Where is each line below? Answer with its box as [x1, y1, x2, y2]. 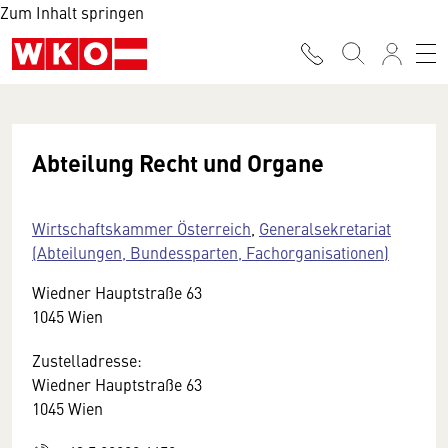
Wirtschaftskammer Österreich [32, 217, 251, 239]
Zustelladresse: [32, 349, 142, 371]
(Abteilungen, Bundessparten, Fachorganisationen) [32, 241, 389, 263]
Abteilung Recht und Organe [32, 145, 324, 179]
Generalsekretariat [259, 217, 391, 239]
